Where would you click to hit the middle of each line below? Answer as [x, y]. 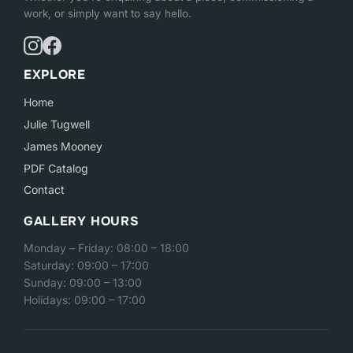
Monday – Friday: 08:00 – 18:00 [106, 248]
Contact [44, 190]
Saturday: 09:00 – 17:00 [86, 266]
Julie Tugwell [57, 124]
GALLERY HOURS [82, 221]
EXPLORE [55, 75]
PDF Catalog [56, 168]
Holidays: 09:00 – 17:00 [85, 300]
